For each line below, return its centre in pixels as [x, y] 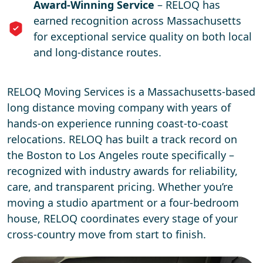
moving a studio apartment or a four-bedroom [123, 202]
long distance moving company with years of [119, 107]
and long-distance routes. [97, 52]
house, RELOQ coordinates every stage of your [122, 218]
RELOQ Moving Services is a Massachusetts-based [131, 91]
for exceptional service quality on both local [143, 36]
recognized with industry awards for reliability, [122, 171]
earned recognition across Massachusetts [137, 20]
